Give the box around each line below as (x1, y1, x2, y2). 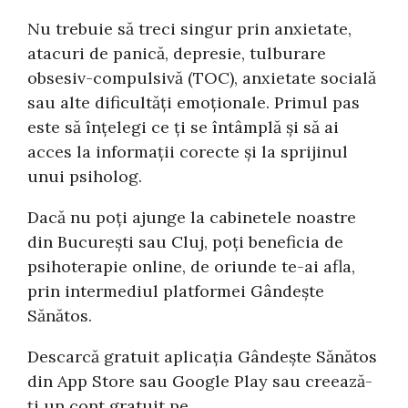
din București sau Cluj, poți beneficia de (27, 230, 344, 252)
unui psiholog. (27, 165, 143, 187)
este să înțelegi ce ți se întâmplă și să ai (27, 116, 340, 138)
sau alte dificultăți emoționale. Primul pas (27, 91, 361, 113)
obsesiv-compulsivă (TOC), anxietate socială (27, 66, 377, 88)
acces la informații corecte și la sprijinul (27, 140, 349, 162)
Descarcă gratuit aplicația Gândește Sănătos (27, 345, 378, 367)
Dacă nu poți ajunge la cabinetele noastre (27, 206, 357, 228)
